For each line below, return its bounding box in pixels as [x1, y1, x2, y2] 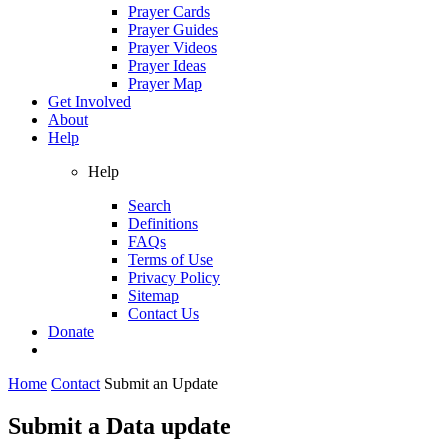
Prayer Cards [128, 2, 210, 20]
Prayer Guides [128, 20, 218, 38]
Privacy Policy [128, 268, 220, 286]
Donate [48, 322, 94, 340]
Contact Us [128, 304, 199, 322]
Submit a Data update [8, 412, 231, 439]
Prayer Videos [128, 38, 217, 56]
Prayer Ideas [128, 56, 206, 74]
